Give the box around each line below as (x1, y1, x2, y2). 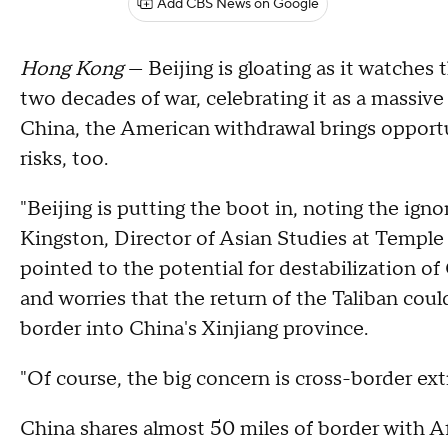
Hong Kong (20, 56, 123, 82)
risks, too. (20, 146, 108, 172)
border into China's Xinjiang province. (20, 316, 373, 342)
